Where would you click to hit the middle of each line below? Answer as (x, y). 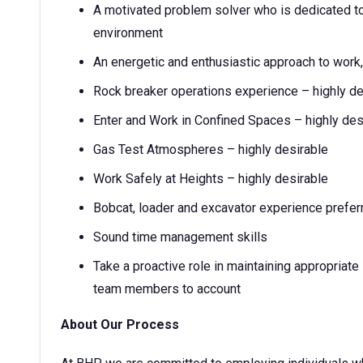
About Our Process (122, 325)
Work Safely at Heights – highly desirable (211, 179)
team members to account (167, 289)
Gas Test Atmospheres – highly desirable (211, 149)
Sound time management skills (180, 237)
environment (128, 33)
